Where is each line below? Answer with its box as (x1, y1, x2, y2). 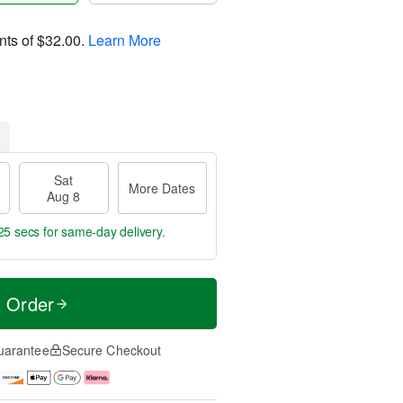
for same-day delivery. (40, 222, 166, 240)
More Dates (129, 179, 196, 197)
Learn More (88, 29, 161, 50)
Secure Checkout (61, 341, 162, 359)
